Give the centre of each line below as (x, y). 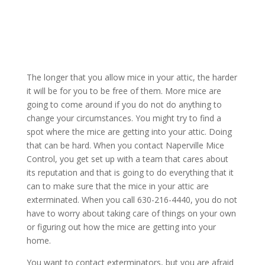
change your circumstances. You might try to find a (124, 118)
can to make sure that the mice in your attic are (117, 186)
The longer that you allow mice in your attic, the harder (132, 77)
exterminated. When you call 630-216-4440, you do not (132, 200)
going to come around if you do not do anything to (124, 104)
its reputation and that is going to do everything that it (130, 172)
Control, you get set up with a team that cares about (127, 159)
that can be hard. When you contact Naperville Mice (125, 145)
